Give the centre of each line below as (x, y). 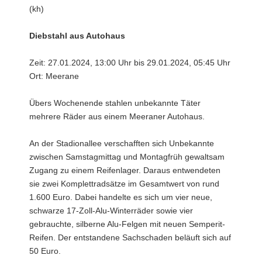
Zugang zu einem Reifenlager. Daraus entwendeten (125, 170)
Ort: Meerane (54, 76)
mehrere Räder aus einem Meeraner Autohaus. (117, 116)
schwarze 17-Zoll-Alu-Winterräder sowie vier (111, 211)
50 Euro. (45, 251)
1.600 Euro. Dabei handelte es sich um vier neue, (121, 197)
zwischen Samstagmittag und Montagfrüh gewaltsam (127, 157)
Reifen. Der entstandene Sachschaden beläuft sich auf (130, 237)
